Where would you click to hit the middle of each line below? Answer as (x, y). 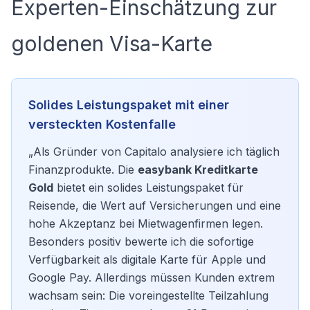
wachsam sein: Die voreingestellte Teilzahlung (148, 295)
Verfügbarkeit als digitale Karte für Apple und (147, 259)
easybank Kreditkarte (198, 170)
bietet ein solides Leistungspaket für (148, 188)
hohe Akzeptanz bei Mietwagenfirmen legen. (146, 224)
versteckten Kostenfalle (102, 124)
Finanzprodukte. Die (83, 170)
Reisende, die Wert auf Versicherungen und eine (155, 206)
